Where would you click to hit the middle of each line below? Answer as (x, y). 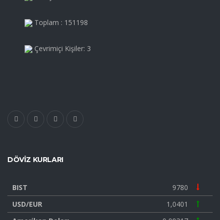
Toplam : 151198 (60, 22)
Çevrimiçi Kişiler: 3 (62, 48)
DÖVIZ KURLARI (35, 159)
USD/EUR (27, 204)
